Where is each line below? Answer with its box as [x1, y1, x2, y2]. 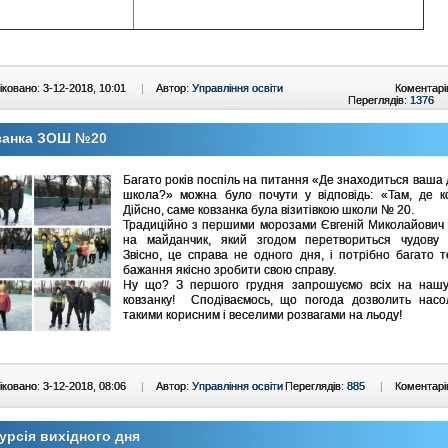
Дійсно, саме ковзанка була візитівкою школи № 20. [123, 202, 414, 217]
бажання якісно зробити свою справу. [123, 262, 336, 277]
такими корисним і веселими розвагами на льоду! [123, 307, 402, 322]
